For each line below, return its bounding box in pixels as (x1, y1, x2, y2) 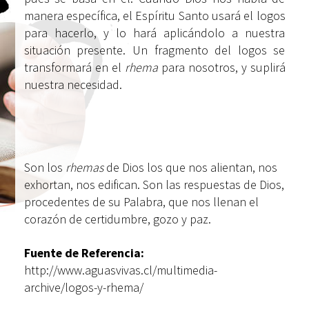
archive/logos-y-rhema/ (23, 279, 143, 295)
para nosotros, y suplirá (157, 59, 286, 75)
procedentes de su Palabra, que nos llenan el (23, 194, 259, 210)
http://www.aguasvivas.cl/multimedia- (23, 261, 217, 278)
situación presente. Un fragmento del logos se (23, 41, 286, 58)
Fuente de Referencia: (23, 244, 144, 261)
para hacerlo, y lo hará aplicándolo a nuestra (23, 24, 286, 41)
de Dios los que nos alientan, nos (103, 159, 277, 176)
